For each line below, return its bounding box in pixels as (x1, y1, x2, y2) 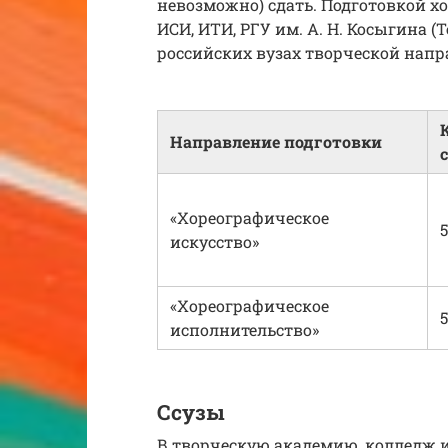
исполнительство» (170, 318, 319, 340)
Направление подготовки (170, 130, 382, 152)
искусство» (170, 230, 259, 252)
